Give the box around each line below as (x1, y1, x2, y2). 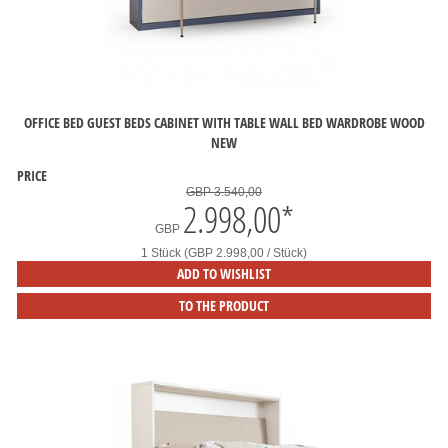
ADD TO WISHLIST (177, 264, 271, 284)
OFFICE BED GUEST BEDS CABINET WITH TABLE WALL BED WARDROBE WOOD (23, 113, 425, 133)
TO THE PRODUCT (179, 296, 269, 316)
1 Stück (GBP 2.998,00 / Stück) (141, 246, 307, 261)
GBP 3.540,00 (186, 185, 262, 200)
